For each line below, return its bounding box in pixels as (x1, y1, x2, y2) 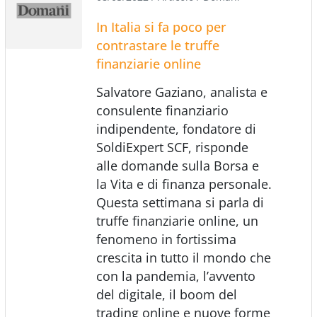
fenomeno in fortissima (96, 230, 236, 248)
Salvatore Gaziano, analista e (96, 83, 267, 100)
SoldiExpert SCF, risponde (96, 138, 248, 156)
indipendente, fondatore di (96, 120, 256, 137)
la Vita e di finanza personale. (96, 175, 272, 192)
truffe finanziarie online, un (96, 212, 258, 229)
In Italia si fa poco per (96, 18, 226, 35)
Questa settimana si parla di (96, 193, 264, 211)
